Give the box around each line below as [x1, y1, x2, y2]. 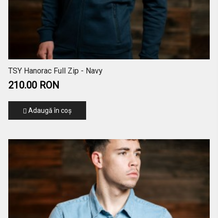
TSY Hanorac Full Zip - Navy [8, 66, 103, 76]
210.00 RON [8, 79, 59, 91]
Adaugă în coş [26, 107, 72, 115]
